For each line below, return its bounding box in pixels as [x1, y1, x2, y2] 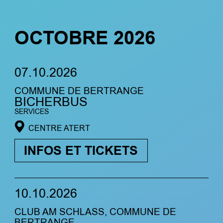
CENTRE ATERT [28, 122, 90, 133]
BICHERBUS [14, 93, 88, 111]
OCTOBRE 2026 [14, 25, 155, 52]
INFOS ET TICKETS [24, 141, 138, 160]
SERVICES [14, 107, 49, 116]
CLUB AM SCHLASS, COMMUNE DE [14, 205, 176, 218]
